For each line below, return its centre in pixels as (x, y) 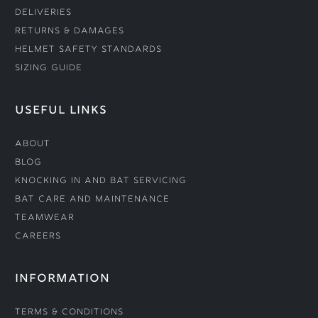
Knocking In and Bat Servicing (100, 182)
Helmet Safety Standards (88, 50)
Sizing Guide (48, 69)
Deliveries (43, 13)
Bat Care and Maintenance (92, 200)
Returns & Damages (69, 32)
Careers (38, 237)
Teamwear (44, 219)
